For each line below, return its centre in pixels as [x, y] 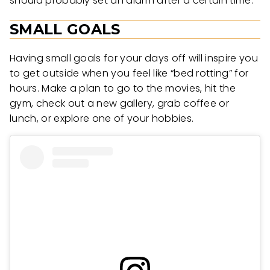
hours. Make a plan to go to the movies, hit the [123, 89]
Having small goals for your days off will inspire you [134, 58]
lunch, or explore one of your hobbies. [102, 119]
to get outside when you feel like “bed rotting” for [129, 74]
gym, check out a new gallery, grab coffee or [120, 104]
